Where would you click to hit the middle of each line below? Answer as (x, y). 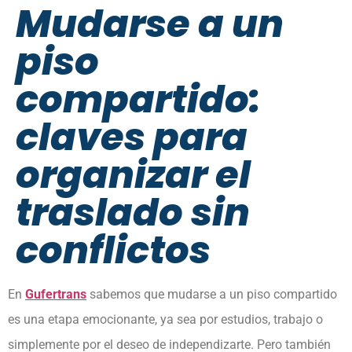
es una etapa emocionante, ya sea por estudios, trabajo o (165, 320)
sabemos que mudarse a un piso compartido (212, 295)
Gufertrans (56, 295)
